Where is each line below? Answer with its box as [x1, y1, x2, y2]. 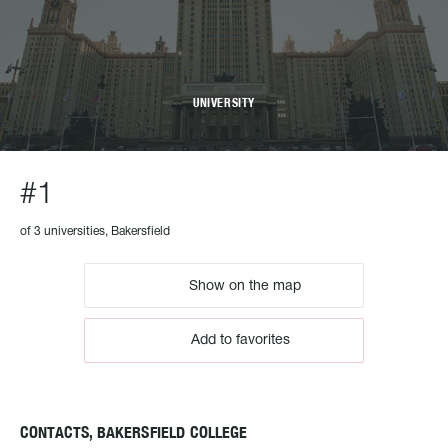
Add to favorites [190, 334, 290, 347]
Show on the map [185, 279, 301, 293]
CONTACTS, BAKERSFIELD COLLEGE [20, 423, 248, 442]
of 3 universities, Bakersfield [20, 226, 170, 237]
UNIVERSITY [193, 95, 255, 111]
